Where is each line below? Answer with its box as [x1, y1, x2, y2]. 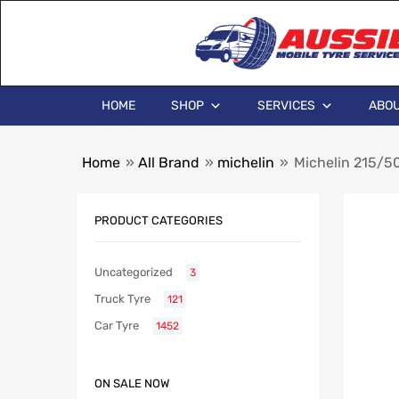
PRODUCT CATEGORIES [94, 213, 223, 227]
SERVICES [257, 98, 315, 113]
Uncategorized [94, 265, 173, 280]
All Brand [138, 154, 199, 171]
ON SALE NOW [94, 377, 169, 391]
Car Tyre [94, 319, 139, 333]
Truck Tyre [94, 292, 151, 306]
